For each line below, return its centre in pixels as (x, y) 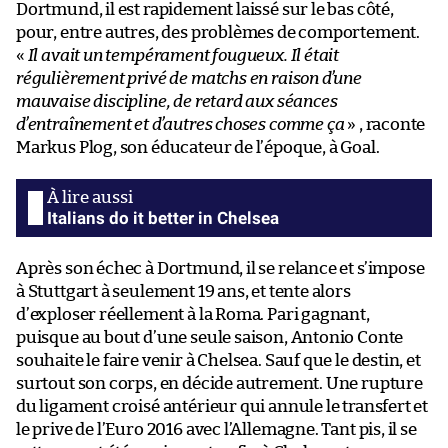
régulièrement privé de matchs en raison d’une (189, 78)
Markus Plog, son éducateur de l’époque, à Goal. (198, 147)
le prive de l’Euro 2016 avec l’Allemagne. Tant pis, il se (216, 429)
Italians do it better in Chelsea (163, 217)
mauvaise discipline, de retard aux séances (177, 101)
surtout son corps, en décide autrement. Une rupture (219, 383)
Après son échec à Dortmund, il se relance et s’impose (220, 268)
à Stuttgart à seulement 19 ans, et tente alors (183, 291)
